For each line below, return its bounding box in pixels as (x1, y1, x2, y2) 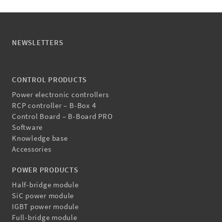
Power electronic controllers (12, 89, 109, 99)
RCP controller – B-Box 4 (12, 100, 96, 110)
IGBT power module (12, 201, 79, 211)
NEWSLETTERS (12, 38, 63, 48)
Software (12, 122, 43, 132)
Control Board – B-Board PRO (12, 111, 113, 121)
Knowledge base (12, 133, 68, 143)
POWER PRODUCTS (12, 165, 78, 174)
